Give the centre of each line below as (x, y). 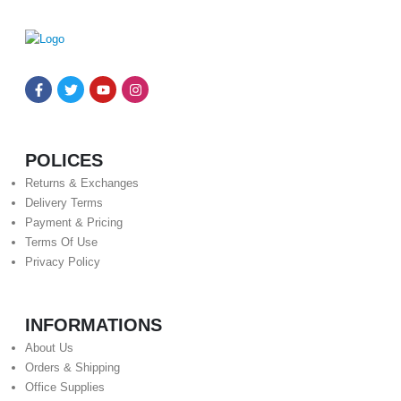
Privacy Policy (63, 262)
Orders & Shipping (73, 368)
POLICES (64, 161)
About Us (49, 348)
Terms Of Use (61, 243)
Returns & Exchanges (82, 183)
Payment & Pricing (74, 223)
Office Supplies (65, 388)
